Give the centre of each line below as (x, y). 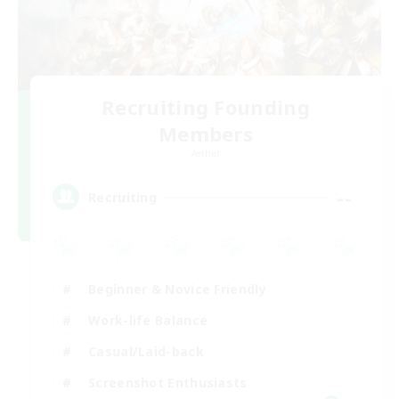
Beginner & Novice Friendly (177, 289)
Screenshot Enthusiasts (168, 382)
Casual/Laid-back (146, 351)
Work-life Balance (148, 320)
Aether (206, 154)
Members (206, 134)
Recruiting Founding (206, 107)
